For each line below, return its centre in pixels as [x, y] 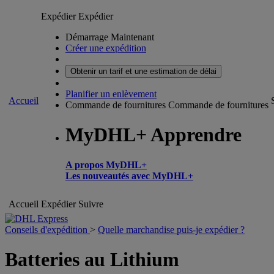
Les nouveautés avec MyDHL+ [129, 176]
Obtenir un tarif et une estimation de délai [143, 71]
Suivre [91, 204]
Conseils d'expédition [47, 230]
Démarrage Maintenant [110, 37]
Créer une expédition [106, 48]
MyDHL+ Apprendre [154, 135]
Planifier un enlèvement [111, 94]
